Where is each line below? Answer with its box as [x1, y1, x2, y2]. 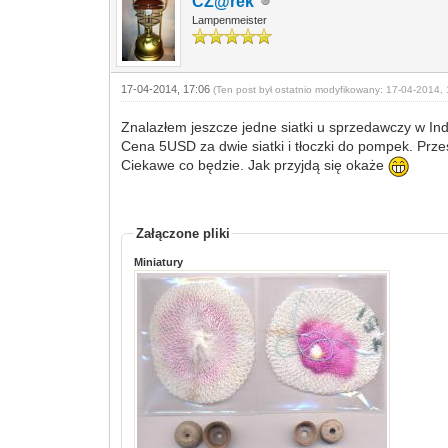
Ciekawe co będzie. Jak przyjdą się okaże [121, 157, 389, 174]
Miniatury [134, 255, 184, 268]
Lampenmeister [192, 13, 268, 26]
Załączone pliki [136, 225, 231, 241]
